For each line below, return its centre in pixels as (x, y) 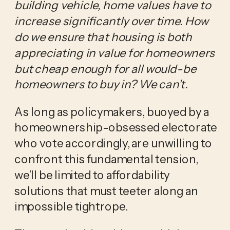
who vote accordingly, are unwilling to (113, 143)
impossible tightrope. (72, 206)
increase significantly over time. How (111, 21)
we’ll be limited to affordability (92, 174)
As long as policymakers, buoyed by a (112, 111)
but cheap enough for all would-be (105, 68)
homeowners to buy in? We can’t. (101, 84)
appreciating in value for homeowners (114, 52)
